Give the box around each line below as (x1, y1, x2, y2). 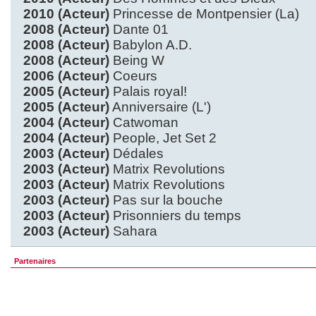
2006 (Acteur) (23, 68, 109, 83)
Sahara (109, 224, 157, 238)
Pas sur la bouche (109, 193, 223, 207)
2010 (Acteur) (23, 6, 109, 21)
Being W (109, 53, 164, 68)
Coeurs (109, 68, 157, 83)
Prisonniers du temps (109, 208, 241, 223)
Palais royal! (109, 84, 187, 99)
